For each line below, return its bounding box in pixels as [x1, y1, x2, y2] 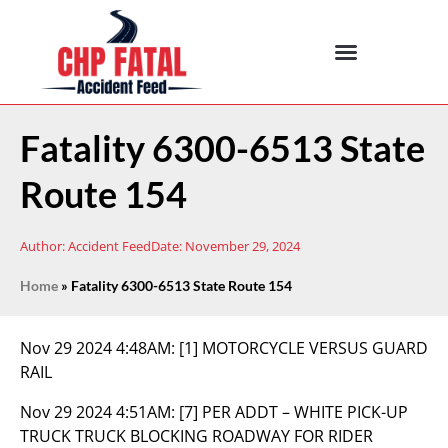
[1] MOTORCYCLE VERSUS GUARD [179, 337, 428, 359]
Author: [20, 237, 65, 255]
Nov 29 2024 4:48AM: [20, 337, 179, 359]
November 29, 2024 [185, 237, 300, 255]
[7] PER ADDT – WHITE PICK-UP [179, 401, 408, 423]
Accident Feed [65, 237, 151, 255]
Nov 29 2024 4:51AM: [20, 401, 179, 423]
